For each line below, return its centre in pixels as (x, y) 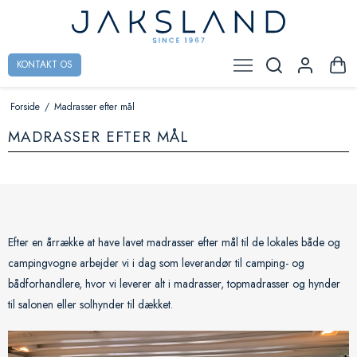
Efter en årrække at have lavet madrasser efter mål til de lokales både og (174, 242)
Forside (25, 106)
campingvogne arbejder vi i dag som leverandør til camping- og (156, 263)
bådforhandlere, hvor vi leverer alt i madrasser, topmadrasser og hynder (174, 283)
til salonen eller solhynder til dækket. (90, 304)
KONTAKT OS (45, 65)
